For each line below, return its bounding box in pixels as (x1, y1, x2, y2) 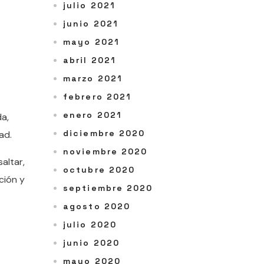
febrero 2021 (63, 91, 132, 103)
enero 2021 (63, 110, 122, 121)
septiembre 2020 (63, 183, 153, 194)
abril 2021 (63, 55, 116, 66)
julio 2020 (63, 219, 117, 230)
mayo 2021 (63, 37, 120, 48)
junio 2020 (63, 237, 120, 249)
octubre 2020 (63, 164, 136, 176)
